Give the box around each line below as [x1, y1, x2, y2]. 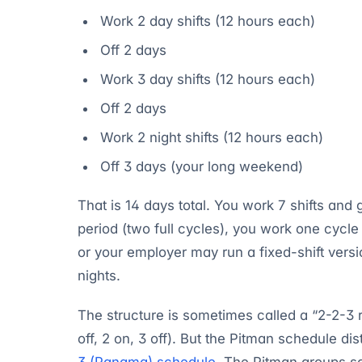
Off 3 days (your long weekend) [100, 158, 303, 175]
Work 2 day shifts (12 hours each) [100, 12, 315, 29]
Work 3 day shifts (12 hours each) [100, 70, 315, 87]
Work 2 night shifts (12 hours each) [100, 128, 323, 145]
